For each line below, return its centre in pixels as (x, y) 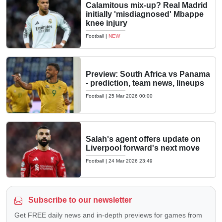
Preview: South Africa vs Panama (148, 74)
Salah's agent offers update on (143, 139)
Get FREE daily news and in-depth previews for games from (108, 215)
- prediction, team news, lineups (145, 83)
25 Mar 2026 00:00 (131, 96)
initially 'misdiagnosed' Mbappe (145, 14)
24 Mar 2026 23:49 (131, 161)
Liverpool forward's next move (143, 148)
